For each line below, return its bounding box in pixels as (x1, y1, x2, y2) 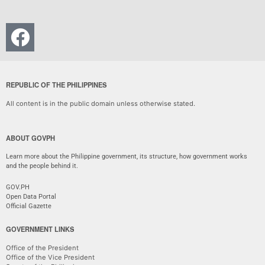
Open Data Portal (6, 193, 56, 201)
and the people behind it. (6, 162, 78, 170)
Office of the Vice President (6, 253, 95, 262)
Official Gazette (6, 202, 53, 211)
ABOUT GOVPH (6, 133, 55, 143)
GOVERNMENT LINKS (6, 224, 74, 234)
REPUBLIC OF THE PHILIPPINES (6, 79, 106, 89)
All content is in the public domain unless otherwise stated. (6, 99, 195, 108)
